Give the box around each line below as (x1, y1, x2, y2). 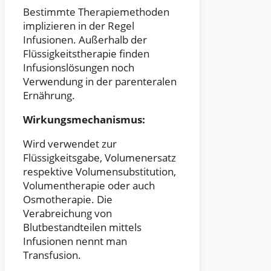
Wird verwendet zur (23, 137, 117, 151)
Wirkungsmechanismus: (23, 113, 145, 127)
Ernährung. (23, 88, 75, 103)
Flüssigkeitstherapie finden (23, 47, 149, 61)
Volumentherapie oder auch (23, 178, 155, 193)
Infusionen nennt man (23, 234, 127, 249)
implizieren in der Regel (23, 19, 134, 33)
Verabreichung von (23, 206, 112, 221)
